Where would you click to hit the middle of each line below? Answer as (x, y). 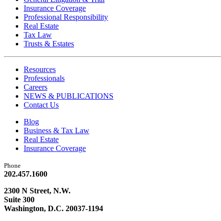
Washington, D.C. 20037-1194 (54, 208)
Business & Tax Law (56, 130)
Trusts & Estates (49, 43)
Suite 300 (19, 199)
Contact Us (41, 105)
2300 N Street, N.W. (37, 190)
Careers (36, 87)
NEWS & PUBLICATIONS (69, 96)
